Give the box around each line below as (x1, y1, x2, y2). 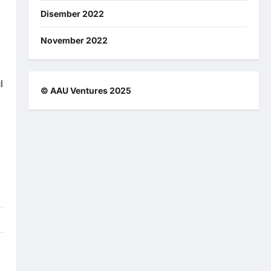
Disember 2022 (40, 8, 104, 19)
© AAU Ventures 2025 (40, 85, 131, 96)
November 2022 (40, 34, 108, 45)
